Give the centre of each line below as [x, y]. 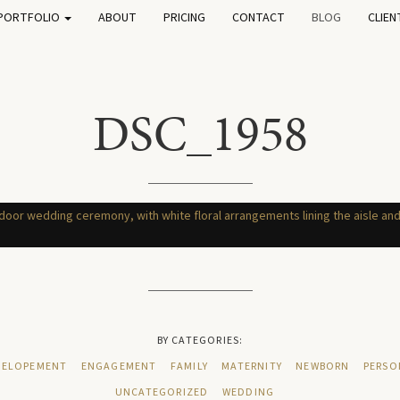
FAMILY [189, 367]
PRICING [184, 18]
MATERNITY [252, 367]
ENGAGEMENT [119, 367]
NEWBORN [323, 367]
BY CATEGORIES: [200, 341]
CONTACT [258, 18]
